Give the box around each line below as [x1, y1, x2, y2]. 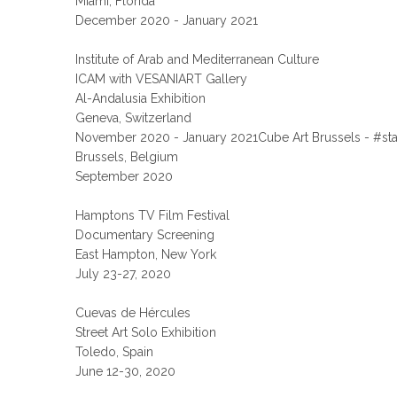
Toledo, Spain [75, 345, 154, 359]
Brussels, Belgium [75, 150, 179, 164]
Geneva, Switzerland [75, 111, 192, 125]
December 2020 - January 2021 [75, 13, 259, 27]
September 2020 [75, 169, 174, 183]
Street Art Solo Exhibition [75, 325, 217, 339]
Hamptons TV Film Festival [75, 208, 230, 222]
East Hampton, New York [75, 247, 217, 261]
